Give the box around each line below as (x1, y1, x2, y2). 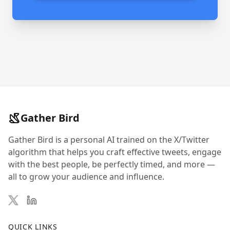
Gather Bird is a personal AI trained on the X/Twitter (8, 134, 209, 145)
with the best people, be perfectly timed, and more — (8, 159, 215, 170)
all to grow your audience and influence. (8, 171, 164, 182)
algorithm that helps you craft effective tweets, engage (8, 146, 221, 158)
